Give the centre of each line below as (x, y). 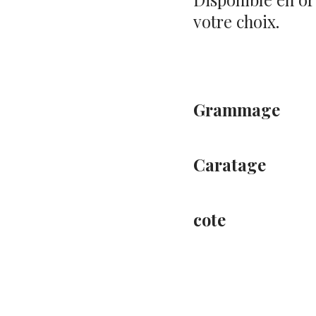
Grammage (237, 109)
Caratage (230, 165)
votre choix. (236, 22)
